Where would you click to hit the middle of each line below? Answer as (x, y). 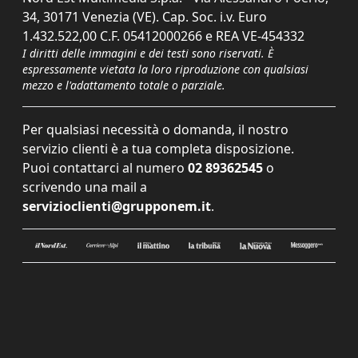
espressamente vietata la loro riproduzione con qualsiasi (165, 69)
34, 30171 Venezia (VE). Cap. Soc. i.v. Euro (145, 16)
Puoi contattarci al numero (103, 167)
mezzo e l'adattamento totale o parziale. (124, 85)
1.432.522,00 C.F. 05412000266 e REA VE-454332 (163, 36)
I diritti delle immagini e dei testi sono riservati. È (148, 53)
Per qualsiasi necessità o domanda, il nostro (155, 129)
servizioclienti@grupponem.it (117, 206)
